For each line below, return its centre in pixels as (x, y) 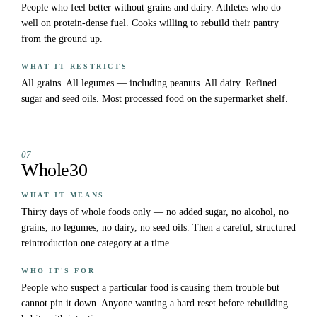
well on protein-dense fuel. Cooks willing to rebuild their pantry (150, 23)
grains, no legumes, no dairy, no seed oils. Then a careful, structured (158, 228)
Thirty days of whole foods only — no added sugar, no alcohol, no (155, 212)
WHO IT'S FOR (58, 271)
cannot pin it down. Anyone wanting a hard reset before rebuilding (155, 304)
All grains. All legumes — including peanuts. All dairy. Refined (149, 83)
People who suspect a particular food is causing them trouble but (150, 288)
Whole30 (54, 171)
